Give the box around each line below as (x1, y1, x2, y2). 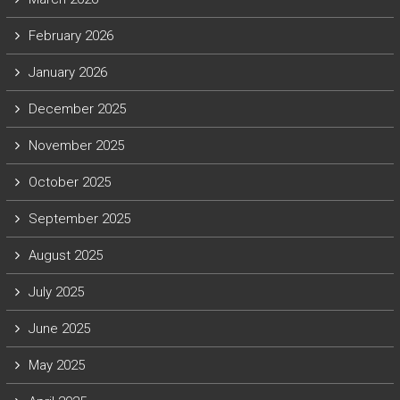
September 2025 (28, 211, 130, 227)
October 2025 (28, 174, 111, 190)
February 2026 (28, 28, 113, 44)
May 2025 (28, 357, 85, 373)
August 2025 (28, 247, 103, 263)
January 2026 (28, 64, 107, 80)
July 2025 (28, 284, 84, 300)
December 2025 (28, 101, 126, 117)
